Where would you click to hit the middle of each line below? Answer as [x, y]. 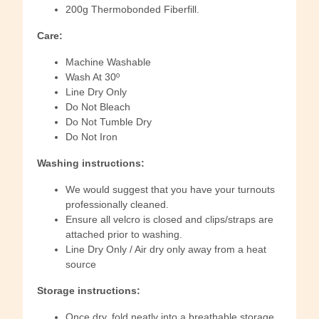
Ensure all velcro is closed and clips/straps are [169, 220]
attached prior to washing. [124, 235]
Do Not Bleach [98, 107]
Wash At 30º [93, 77]
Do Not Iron [91, 137]
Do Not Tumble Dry [109, 122]
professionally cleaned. [117, 205]
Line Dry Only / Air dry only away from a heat [166, 250]
